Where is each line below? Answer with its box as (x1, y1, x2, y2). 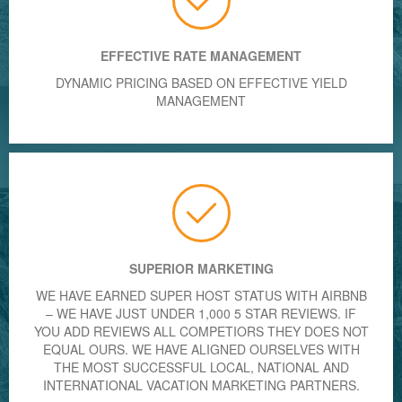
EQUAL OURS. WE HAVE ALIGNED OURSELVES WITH (42, 339, 360, 358)
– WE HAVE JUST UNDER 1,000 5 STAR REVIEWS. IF (46, 303, 356, 322)
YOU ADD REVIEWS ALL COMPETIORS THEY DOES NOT (33, 321, 369, 340)
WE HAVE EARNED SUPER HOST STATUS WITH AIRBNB (35, 285, 367, 304)
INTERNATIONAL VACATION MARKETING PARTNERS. (42, 375, 360, 394)
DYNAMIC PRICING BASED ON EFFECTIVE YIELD (55, 73, 347, 92)
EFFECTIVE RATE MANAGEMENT (100, 46, 301, 65)
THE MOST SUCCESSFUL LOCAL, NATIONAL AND (53, 357, 349, 376)
